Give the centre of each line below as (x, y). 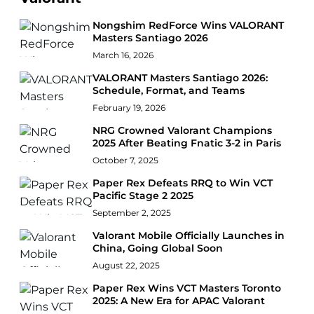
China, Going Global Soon (158, 248)
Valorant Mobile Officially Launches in (189, 235)
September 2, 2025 (132, 212)
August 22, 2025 (127, 265)
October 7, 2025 (126, 160)
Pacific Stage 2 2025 (143, 195)
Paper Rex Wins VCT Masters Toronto (187, 288)
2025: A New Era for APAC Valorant (179, 300)
